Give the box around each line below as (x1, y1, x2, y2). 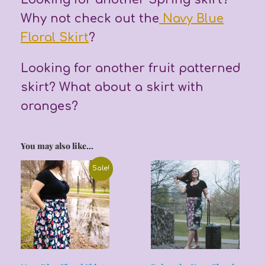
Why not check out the (21, 11, 159, 25)
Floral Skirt (21, 30, 89, 44)
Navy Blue (159, 11, 224, 25)
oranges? (21, 99, 78, 113)
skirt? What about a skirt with (21, 80, 203, 94)
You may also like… (21, 140, 93, 151)
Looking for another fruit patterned (21, 61, 241, 75)
